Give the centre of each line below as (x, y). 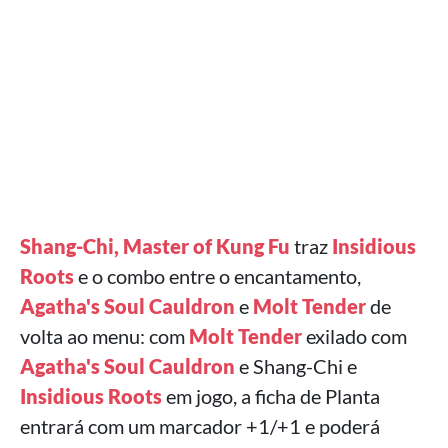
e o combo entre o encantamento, (217, 276)
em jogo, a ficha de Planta (271, 396)
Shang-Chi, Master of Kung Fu (155, 246)
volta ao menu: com (104, 336)
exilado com (354, 336)
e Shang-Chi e (296, 366)
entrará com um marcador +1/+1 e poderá (200, 426)
